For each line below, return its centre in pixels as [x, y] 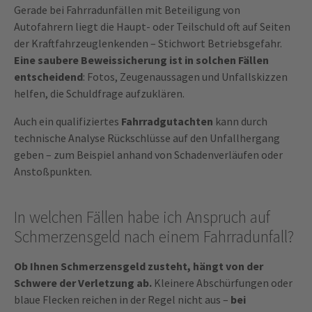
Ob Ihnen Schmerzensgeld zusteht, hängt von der [139, 266]
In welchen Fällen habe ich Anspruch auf [142, 217]
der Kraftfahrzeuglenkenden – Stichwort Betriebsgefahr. [148, 44]
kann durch [240, 122]
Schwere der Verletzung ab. [83, 283]
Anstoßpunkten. [53, 172]
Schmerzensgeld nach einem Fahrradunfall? [154, 237]
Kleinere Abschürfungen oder [222, 283]
